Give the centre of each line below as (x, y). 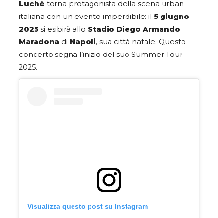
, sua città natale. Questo (141, 42)
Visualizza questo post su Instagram (88, 207)
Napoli (83, 42)
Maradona (39, 42)
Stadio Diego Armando (134, 29)
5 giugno (172, 16)
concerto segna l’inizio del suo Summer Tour (101, 54)
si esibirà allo (64, 29)
